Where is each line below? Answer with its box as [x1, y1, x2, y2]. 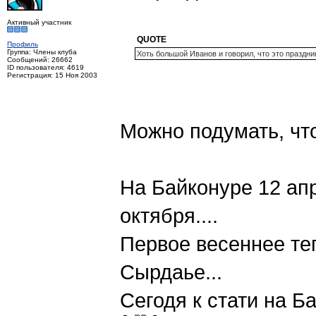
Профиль [7, 40, 38, 49]
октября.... [120, 204, 218, 228]
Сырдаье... [120, 260, 222, 284]
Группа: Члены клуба [7, 48, 77, 56]
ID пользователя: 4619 [7, 63, 84, 72]
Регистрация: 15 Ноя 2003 [7, 71, 97, 80]
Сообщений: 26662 [7, 56, 73, 64]
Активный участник [7, 18, 71, 27]
